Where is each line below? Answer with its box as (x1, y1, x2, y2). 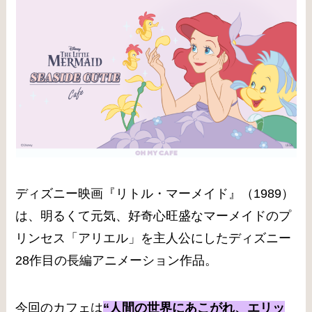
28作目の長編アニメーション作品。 (15, 253, 218, 268)
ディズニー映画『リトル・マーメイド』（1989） (15, 187, 295, 201)
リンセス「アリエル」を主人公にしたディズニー (15, 231, 292, 246)
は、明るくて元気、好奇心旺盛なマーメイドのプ (15, 209, 292, 224)
